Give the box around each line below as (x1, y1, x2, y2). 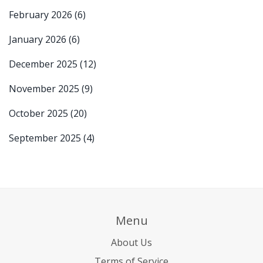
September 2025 (9, 131, 83, 144)
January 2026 (9, 32, 69, 46)
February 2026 (9, 8, 75, 21)
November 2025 (9, 82, 82, 95)
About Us (111, 235, 152, 249)
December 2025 (9, 57, 80, 70)
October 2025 (9, 106, 70, 120)
